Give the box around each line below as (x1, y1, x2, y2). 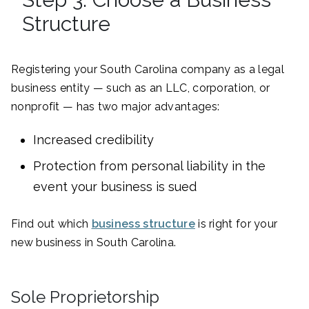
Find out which (11, 217, 92, 231)
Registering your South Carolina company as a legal (11, 63, 284, 77)
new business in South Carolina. (11, 236, 177, 250)
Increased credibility (33, 132, 154, 148)
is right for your (195, 217, 278, 231)
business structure (91, 217, 195, 231)
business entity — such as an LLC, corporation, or (11, 81, 270, 95)
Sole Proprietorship (11, 287, 159, 308)
